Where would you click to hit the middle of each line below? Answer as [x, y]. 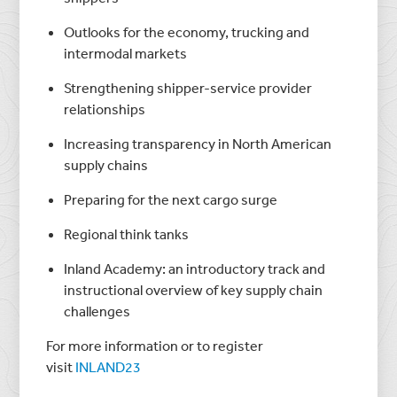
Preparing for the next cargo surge [171, 199]
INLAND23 [109, 366]
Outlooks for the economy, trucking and [187, 31]
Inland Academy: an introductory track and [195, 268]
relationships [105, 109]
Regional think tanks [127, 234]
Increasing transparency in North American [198, 143]
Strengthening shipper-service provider [188, 87]
